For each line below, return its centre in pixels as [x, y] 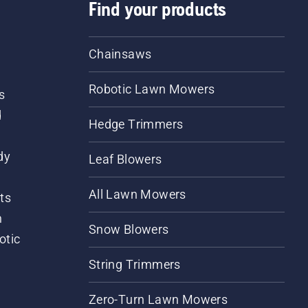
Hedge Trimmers [136, 124]
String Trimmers [134, 264]
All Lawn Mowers [137, 194]
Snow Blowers [129, 229]
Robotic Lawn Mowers [152, 89]
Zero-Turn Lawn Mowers [158, 299]
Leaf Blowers [125, 159]
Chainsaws [120, 54]
